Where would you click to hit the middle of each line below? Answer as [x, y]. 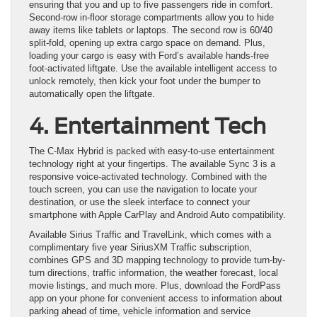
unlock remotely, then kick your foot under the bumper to [145, 81]
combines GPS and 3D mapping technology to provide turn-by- [157, 260]
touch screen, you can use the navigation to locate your [143, 190]
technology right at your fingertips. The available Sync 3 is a [152, 164]
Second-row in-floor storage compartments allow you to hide [151, 18]
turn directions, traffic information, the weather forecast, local [154, 273]
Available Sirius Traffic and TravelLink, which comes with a [150, 235]
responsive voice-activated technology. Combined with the [148, 177]
